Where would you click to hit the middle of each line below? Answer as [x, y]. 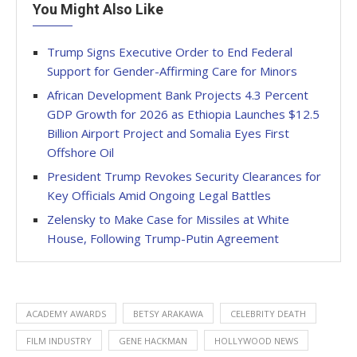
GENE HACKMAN [153, 340]
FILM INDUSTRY [59, 340]
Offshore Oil [80, 152]
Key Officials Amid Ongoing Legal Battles [159, 195]
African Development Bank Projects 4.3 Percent [178, 94]
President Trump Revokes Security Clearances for [184, 176]
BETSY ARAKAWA [168, 313]
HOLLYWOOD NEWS [256, 340]
